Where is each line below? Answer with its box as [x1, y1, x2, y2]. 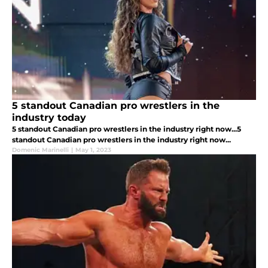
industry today [12, 111, 86, 123]
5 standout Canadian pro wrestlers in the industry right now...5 [12, 124, 241, 133]
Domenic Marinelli [12, 145, 69, 154]
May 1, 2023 [75, 145, 111, 154]
